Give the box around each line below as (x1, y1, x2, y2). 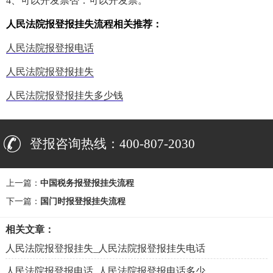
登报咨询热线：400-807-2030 (30, 136, 196, 152)
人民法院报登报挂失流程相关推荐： (6, 19, 162, 30)
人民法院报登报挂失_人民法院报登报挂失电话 (5, 243, 205, 254)
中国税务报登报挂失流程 (40, 179, 134, 188)
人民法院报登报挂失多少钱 (6, 90, 123, 101)
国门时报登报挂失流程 (40, 197, 126, 207)
